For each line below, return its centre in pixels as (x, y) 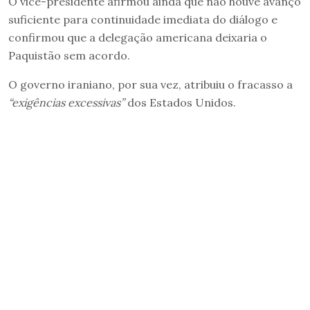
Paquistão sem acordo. (71, 55)
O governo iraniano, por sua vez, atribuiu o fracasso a (151, 84)
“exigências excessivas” (66, 102)
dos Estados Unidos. (180, 102)
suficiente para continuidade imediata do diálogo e (143, 19)
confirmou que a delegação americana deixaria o (138, 37)
